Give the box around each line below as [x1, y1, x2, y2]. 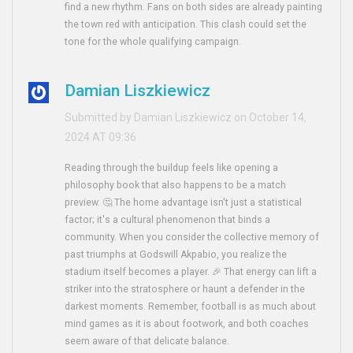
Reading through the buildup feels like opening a [65, 162, 279, 174]
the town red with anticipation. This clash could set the [65, 19, 307, 31]
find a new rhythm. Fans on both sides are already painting [65, 2, 323, 13]
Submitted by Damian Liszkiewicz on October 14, [65, 111, 307, 124]
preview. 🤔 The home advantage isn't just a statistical [65, 197, 303, 209]
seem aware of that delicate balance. [65, 336, 230, 347]
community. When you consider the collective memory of [65, 232, 320, 243]
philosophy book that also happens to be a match [65, 180, 287, 191]
